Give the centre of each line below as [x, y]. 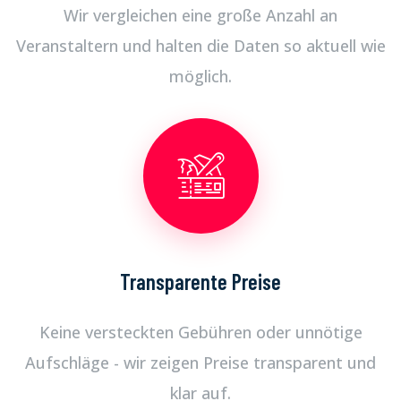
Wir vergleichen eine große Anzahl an [200, 15]
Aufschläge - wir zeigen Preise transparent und [200, 362]
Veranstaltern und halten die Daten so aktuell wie [200, 45]
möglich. [200, 76]
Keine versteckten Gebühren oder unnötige [200, 332]
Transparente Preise [200, 281]
